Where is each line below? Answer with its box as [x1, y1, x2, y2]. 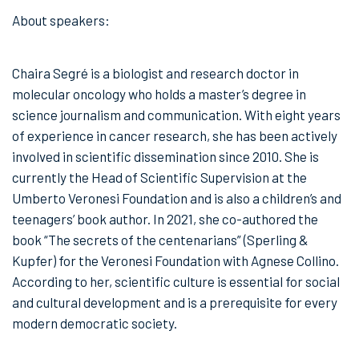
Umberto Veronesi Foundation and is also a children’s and [12, 189, 341, 206]
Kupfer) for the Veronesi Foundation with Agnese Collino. [12, 252, 339, 268]
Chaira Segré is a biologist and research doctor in [12, 64, 299, 81]
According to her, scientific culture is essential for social [12, 272, 340, 289]
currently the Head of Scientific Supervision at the [12, 168, 307, 185]
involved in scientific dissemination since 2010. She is [12, 147, 319, 164]
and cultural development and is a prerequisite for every [12, 293, 337, 310]
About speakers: [12, 11, 110, 28]
